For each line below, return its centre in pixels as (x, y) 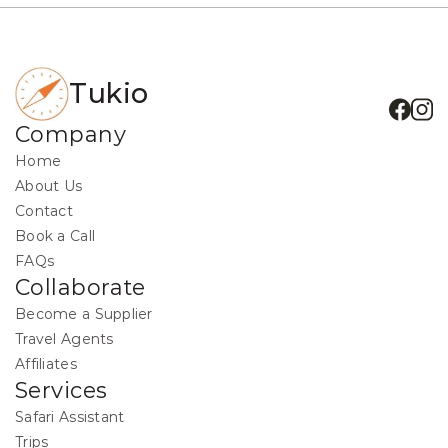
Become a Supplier (84, 313)
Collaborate (80, 287)
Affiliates (46, 363)
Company (71, 134)
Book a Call (55, 235)
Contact (44, 210)
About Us (49, 185)
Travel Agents (64, 338)
